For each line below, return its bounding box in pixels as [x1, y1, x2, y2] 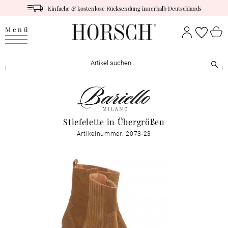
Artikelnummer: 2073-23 [76, 129, 152, 138]
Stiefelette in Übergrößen [63, 116, 165, 128]
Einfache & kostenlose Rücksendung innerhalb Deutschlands [48, 4, 202, 12]
